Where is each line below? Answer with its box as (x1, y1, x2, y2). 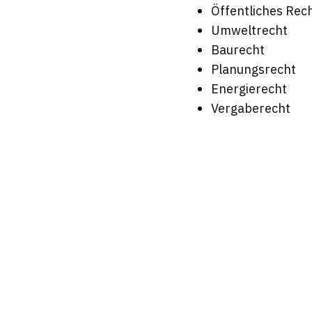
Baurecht (210, 42, 265, 58)
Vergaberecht (210, 100, 290, 117)
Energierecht (210, 81, 287, 97)
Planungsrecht (210, 61, 296, 78)
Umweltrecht (210, 22, 288, 39)
